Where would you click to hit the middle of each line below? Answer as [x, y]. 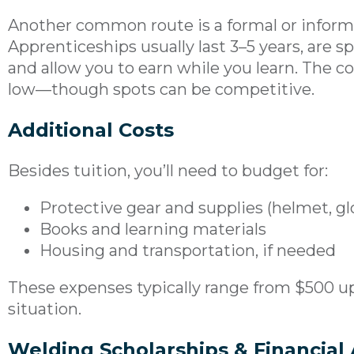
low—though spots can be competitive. [161, 89]
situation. [45, 309]
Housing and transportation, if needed [188, 250]
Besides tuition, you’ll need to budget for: [168, 170]
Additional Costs [91, 130]
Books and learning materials [153, 229]
